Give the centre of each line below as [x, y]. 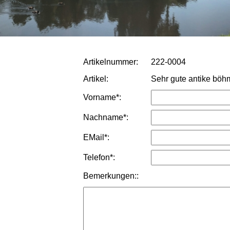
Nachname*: [106, 117]
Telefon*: [99, 157]
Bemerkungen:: [111, 176]
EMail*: [96, 137]
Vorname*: [102, 97]
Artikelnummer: [111, 62]
